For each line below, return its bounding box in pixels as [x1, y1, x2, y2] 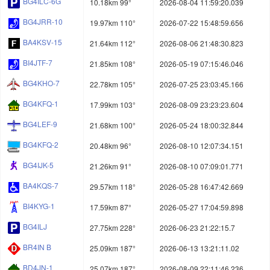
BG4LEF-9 [23, 119, 57, 130]
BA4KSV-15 [23, 37, 62, 48]
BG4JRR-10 [23, 16, 63, 27]
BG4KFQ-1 [23, 98, 58, 109]
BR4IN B [23, 242, 51, 253]
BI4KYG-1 [23, 201, 55, 212]
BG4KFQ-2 [23, 139, 58, 150]
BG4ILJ [23, 221, 47, 232]
